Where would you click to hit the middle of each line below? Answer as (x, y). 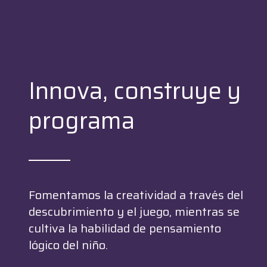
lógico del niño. (69, 245)
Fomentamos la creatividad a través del (136, 195)
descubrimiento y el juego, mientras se (134, 211)
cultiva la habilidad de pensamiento (125, 228)
